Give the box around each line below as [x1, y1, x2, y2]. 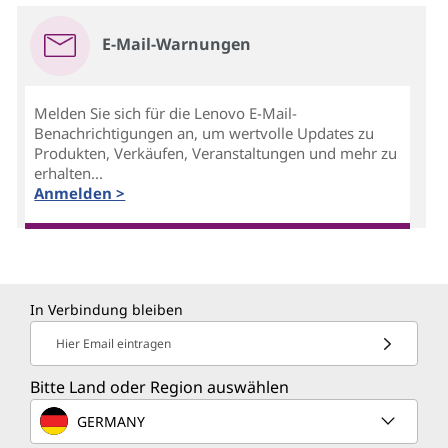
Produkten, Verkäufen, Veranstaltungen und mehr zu [34, 142, 398, 163]
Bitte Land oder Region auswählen [30, 376, 289, 399]
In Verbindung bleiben [30, 300, 183, 320]
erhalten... [34, 162, 104, 183]
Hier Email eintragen [56, 335, 171, 353]
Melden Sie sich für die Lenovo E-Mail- [34, 102, 298, 123]
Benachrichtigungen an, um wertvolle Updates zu [34, 122, 375, 143]
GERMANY [77, 411, 145, 431]
